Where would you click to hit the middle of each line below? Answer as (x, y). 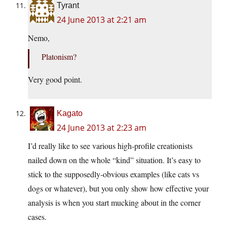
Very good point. (55, 80)
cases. (37, 217)
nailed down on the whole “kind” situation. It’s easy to (114, 160)
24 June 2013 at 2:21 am (102, 20)
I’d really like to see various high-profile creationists (110, 146)
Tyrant (68, 6)
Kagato (70, 113)
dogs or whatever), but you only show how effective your (118, 188)
